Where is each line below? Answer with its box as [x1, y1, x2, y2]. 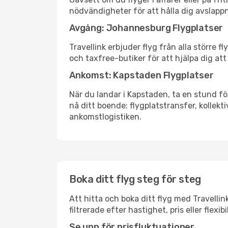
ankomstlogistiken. [69, 112, 141, 122]
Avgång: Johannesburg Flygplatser [69, 22, 223, 34]
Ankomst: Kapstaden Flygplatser [69, 70, 214, 81]
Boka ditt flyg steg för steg [69, 173, 201, 185]
